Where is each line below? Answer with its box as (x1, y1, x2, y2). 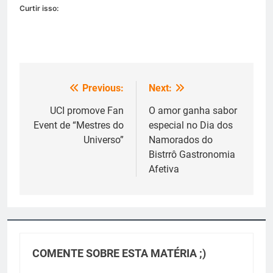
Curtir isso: (19, 4, 58, 13)
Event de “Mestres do (34, 119, 124, 131)
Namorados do (149, 134, 213, 146)
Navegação (31, 83, 105, 100)
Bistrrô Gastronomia (149, 149, 235, 160)
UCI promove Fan (50, 105, 124, 116)
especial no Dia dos (149, 119, 233, 131)
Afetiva (149, 163, 179, 175)
